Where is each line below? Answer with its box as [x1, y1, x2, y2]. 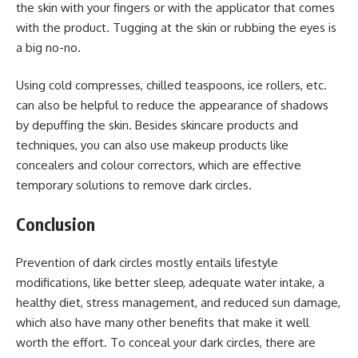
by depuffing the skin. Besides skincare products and [16, 117, 298, 133]
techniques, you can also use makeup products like [16, 137, 288, 153]
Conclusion [16, 213, 95, 235]
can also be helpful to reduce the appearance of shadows [16, 97, 328, 113]
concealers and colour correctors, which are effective [16, 157, 301, 173]
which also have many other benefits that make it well [16, 315, 309, 330]
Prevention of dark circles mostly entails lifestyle [16, 255, 278, 270]
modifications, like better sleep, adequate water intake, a [16, 275, 324, 290]
